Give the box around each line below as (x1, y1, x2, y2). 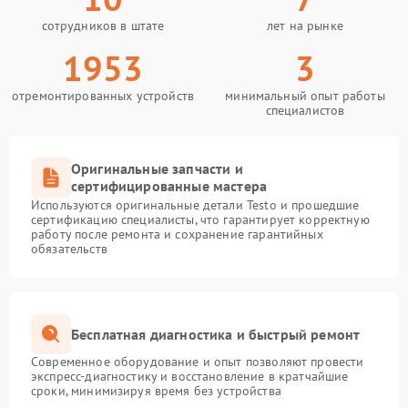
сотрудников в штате (41, 17, 165, 34)
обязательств (31, 240, 107, 257)
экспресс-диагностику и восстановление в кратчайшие (31, 368, 349, 384)
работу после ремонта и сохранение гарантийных (31, 226, 323, 242)
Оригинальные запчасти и (71, 159, 243, 178)
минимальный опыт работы (225, 87, 385, 104)
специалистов (265, 102, 345, 118)
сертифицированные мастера (71, 177, 268, 195)
